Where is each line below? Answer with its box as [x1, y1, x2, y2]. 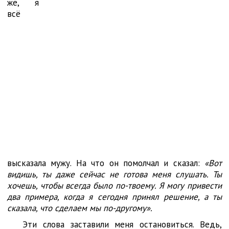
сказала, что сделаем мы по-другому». [7, 202, 152, 214]
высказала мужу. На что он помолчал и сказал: [7, 157, 204, 169]
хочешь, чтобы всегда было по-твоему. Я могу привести [7, 180, 222, 191]
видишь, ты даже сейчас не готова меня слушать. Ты [7, 169, 222, 180]
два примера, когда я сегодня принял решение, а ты [7, 191, 222, 202]
